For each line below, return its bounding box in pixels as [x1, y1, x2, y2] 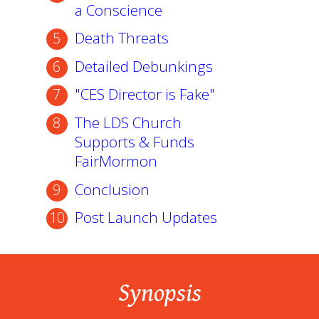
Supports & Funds [74, 131, 194, 152]
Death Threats [74, 28, 169, 48]
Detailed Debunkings [74, 56, 213, 76]
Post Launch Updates [74, 207, 217, 228]
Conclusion [74, 179, 150, 199]
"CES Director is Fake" [74, 84, 215, 105]
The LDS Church [74, 112, 182, 132]
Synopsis [117, 278, 202, 308]
